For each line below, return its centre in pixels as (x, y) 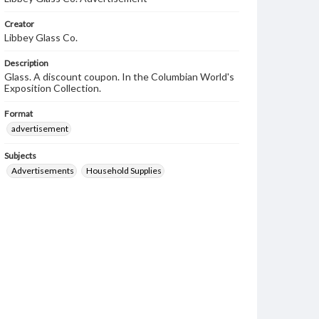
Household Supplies (124, 171)
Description (26, 63)
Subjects (20, 156)
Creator (19, 24)
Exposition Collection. (53, 88)
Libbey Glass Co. (41, 37)
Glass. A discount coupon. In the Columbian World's (119, 77)
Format (19, 114)
